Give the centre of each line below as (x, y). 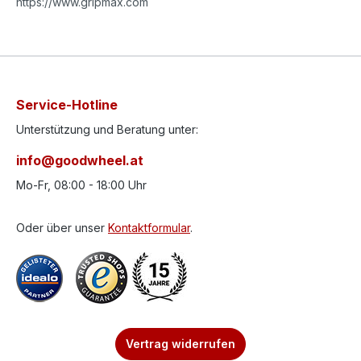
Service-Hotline (67, 105)
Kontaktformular (149, 228)
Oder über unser (62, 228)
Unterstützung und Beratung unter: (107, 129)
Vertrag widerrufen (180, 344)
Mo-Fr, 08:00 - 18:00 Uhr (81, 185)
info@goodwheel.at (80, 160)
